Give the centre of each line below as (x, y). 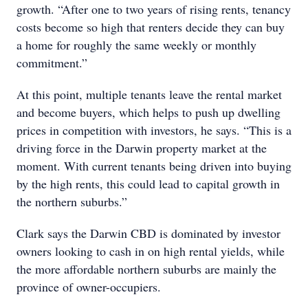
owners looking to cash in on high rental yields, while (151, 251)
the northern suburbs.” (72, 201)
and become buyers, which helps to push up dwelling (148, 112)
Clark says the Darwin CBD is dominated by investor (148, 233)
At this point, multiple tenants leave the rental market (149, 94)
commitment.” (52, 63)
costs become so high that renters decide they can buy (151, 27)
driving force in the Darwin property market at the (142, 148)
